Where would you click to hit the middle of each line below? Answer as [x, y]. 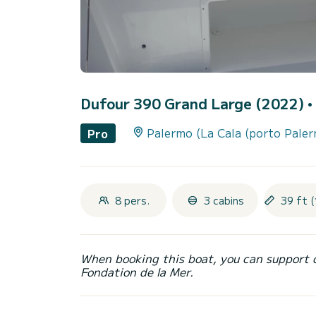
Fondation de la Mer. [137, 271]
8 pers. [132, 200]
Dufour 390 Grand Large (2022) [194, 104]
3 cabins [224, 200]
